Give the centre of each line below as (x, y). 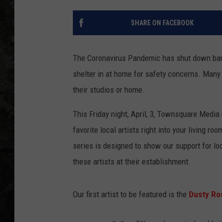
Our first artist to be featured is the (131, 194)
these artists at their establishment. (132, 162)
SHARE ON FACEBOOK (162, 23)
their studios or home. (109, 90)
